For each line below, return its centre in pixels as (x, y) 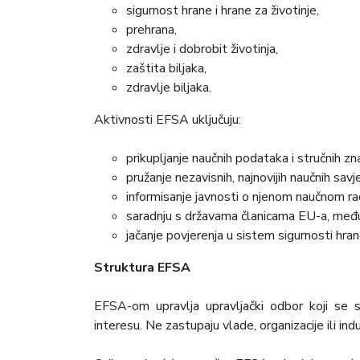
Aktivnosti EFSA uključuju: (168, 120)
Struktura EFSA (142, 268)
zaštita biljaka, (166, 69)
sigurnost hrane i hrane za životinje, (223, 11)
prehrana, (151, 30)
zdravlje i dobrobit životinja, (202, 49)
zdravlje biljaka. (169, 88)
